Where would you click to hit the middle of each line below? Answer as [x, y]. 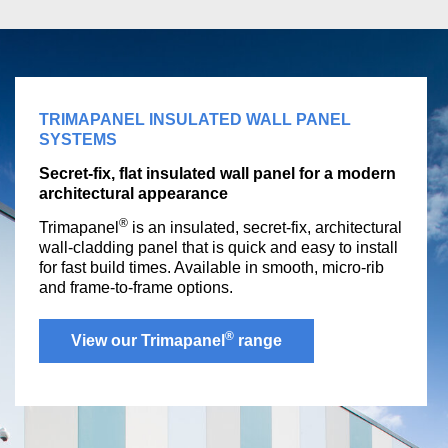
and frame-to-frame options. [136, 287]
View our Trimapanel [148, 340]
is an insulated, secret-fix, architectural [265, 227]
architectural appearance [133, 193]
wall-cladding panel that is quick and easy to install [218, 247]
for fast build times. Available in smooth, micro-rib [211, 267]
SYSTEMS [78, 139]
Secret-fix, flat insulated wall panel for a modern [217, 173]
